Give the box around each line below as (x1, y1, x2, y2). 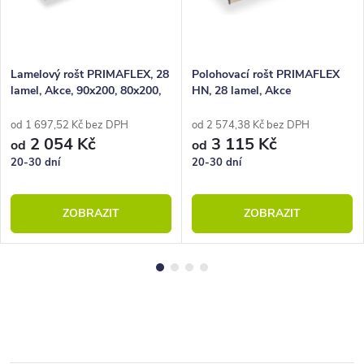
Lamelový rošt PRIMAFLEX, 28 (11, 67, 169, 83)
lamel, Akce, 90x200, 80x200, (11, 83, 161, 99)
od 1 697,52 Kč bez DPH (11, 118, 128, 133)
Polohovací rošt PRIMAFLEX (192, 67, 340, 83)
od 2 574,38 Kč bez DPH (192, 118, 310, 133)
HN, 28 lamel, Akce (192, 83, 291, 99)
